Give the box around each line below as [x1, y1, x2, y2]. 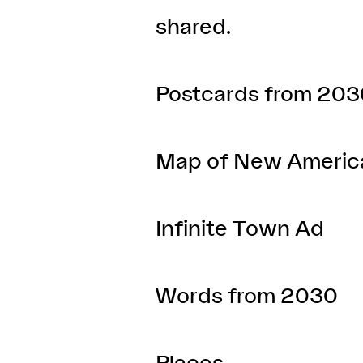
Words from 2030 [156, 282, 338, 308]
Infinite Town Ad [156, 215, 324, 241]
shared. [156, 13, 231, 39]
